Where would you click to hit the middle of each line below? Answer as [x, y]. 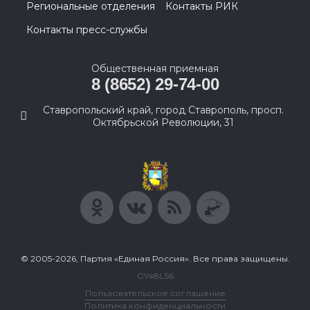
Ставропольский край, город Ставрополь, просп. [163, 110]
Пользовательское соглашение [155, 293]
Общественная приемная [155, 68]
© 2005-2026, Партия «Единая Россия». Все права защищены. [155, 258]
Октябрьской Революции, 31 [163, 122]
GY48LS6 [155, 275]
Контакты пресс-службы [87, 29]
